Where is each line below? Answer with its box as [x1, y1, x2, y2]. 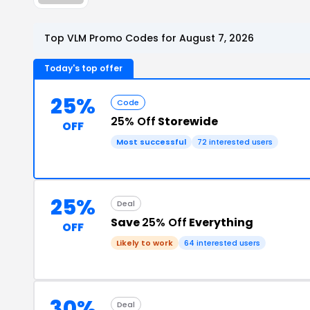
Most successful [116, 136, 186, 147]
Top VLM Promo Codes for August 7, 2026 [44, 30, 254, 45]
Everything [187, 214, 253, 230]
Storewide [156, 113, 218, 129]
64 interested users [184, 237, 260, 248]
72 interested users [197, 136, 273, 147]
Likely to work [116, 237, 173, 248]
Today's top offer [44, 62, 122, 74]
